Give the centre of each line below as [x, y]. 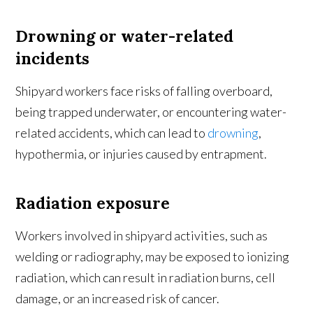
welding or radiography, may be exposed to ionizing [153, 257]
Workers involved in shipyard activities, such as [142, 236]
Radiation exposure [93, 203]
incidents [53, 59]
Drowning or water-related [125, 36]
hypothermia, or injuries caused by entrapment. [141, 154]
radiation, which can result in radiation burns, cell [146, 278]
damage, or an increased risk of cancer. [118, 299]
